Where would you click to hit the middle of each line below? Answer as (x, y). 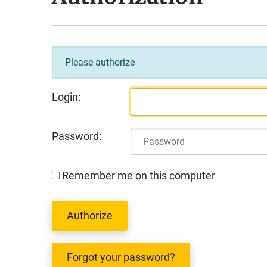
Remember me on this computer (137, 176)
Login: (66, 97)
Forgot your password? (121, 257)
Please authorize (100, 62)
